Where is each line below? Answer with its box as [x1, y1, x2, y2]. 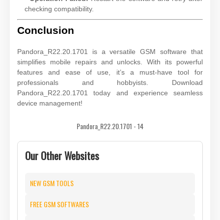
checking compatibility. [25, 4, 94, 13]
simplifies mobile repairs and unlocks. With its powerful [17, 57, 203, 66]
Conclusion [17, 24, 74, 36]
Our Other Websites [25, 147, 99, 163]
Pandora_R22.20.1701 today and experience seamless [17, 88, 203, 97]
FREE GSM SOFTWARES [30, 198, 89, 209]
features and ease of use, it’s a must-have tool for [17, 68, 203, 76]
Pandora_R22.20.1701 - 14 [77, 120, 143, 131]
